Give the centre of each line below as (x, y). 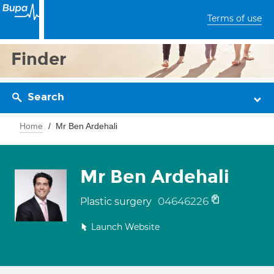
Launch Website (125, 227)
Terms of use (235, 18)
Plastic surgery (117, 202)
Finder (39, 59)
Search (46, 97)
